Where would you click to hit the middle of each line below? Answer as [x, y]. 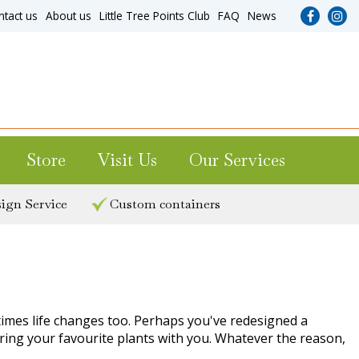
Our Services [237, 160]
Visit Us [127, 160]
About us [69, 16]
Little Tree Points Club [155, 16]
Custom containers [165, 204]
